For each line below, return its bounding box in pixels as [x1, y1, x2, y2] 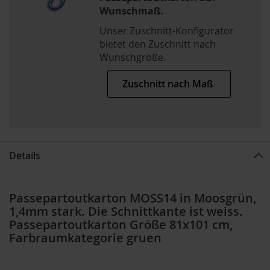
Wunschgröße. [99, 50, 166, 64]
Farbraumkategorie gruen [9, 230, 162, 246]
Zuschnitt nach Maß [122, 77, 216, 90]
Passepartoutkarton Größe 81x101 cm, [9, 216, 233, 233]
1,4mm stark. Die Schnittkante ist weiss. [9, 203, 243, 220]
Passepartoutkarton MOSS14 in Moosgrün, [9, 190, 256, 207]
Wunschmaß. [99, 4, 163, 17]
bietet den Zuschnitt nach [99, 37, 216, 51]
